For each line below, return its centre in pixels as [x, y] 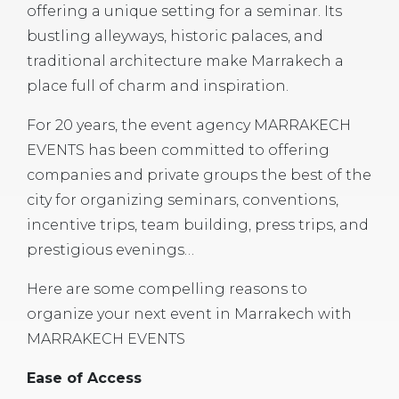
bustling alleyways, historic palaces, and [175, 37]
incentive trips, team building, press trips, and [198, 225]
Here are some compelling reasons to [167, 289]
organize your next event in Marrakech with [189, 314]
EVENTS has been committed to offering [178, 151]
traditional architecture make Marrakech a [185, 61]
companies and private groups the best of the [199, 175]
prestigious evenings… [110, 250]
